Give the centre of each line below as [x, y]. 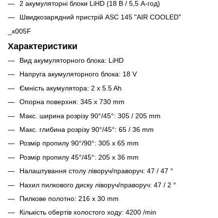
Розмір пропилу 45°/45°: [58, 157]
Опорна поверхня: [49, 102]
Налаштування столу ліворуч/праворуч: [82, 171]
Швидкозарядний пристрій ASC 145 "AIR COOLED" [100, 17]
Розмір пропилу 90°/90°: [58, 143]
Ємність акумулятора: [54, 88]
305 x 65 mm [118, 143]
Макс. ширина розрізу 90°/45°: [68, 116]
